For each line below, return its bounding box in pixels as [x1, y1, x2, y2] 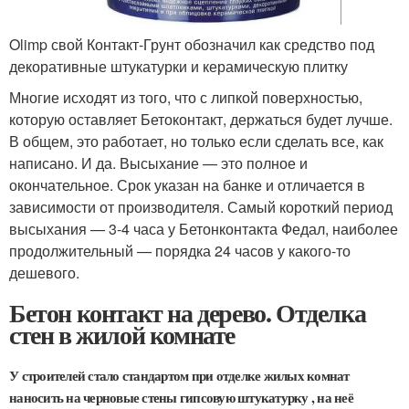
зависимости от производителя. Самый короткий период [9, 196, 393, 218]
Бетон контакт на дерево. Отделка [9, 294, 366, 332]
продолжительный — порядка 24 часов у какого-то [9, 240, 351, 262]
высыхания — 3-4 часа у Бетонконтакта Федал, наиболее [9, 218, 398, 240]
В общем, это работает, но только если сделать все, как [9, 131, 383, 152]
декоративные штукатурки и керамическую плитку [9, 56, 348, 78]
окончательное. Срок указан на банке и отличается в [9, 174, 365, 196]
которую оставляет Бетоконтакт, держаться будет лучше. [9, 109, 393, 131]
